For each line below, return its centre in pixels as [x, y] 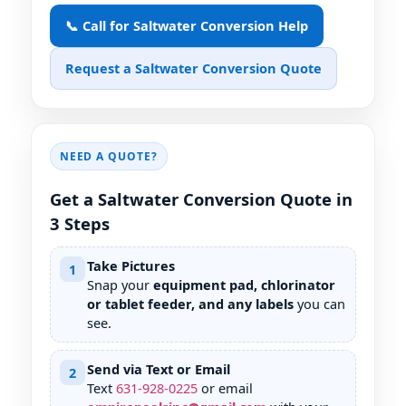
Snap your [120, 285]
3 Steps [80, 224]
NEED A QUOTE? [109, 156]
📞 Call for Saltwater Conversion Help [187, 25]
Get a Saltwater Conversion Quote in [201, 199]
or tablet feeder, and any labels [190, 304]
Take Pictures [131, 266]
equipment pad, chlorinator [244, 285]
